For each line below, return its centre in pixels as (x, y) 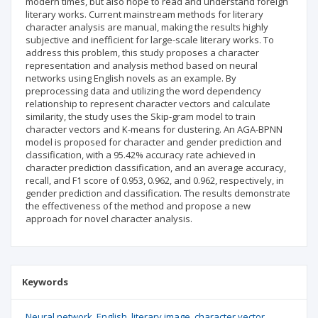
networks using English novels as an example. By (131, 78)
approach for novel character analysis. (109, 219)
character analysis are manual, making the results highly (147, 27)
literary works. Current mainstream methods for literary (144, 14)
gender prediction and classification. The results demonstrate (158, 193)
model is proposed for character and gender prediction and (154, 142)
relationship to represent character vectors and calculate (148, 104)
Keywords (45, 282)
